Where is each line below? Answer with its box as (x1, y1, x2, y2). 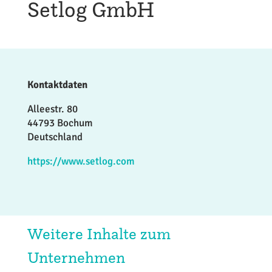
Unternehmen (27, 248, 125, 267)
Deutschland (27, 131, 83, 143)
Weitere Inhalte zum (27, 224, 171, 243)
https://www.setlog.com (27, 155, 135, 168)
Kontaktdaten (27, 78, 87, 91)
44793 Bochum (27, 117, 93, 129)
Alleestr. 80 (27, 103, 78, 115)
